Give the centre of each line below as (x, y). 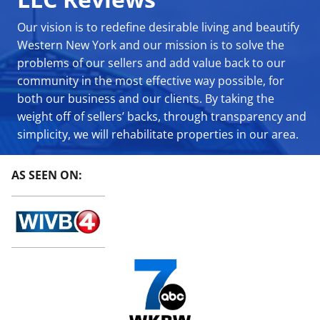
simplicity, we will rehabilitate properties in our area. (158, 134)
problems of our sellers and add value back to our (151, 62)
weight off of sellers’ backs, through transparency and (162, 116)
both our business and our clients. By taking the (146, 98)
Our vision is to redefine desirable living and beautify (158, 27)
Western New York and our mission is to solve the (151, 45)
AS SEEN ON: (47, 175)
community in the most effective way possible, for (151, 80)
